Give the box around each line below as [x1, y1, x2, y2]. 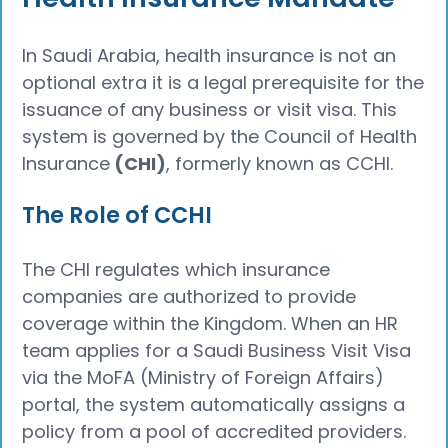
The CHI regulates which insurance [22, 256, 331, 282]
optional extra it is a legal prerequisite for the [22, 70, 425, 96]
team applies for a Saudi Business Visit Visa [22, 337, 412, 363]
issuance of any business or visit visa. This [22, 97, 398, 123]
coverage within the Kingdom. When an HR [22, 310, 399, 336]
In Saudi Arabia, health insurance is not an [22, 43, 397, 69]
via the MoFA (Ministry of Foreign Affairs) [22, 364, 385, 390]
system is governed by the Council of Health [22, 124, 418, 150]
